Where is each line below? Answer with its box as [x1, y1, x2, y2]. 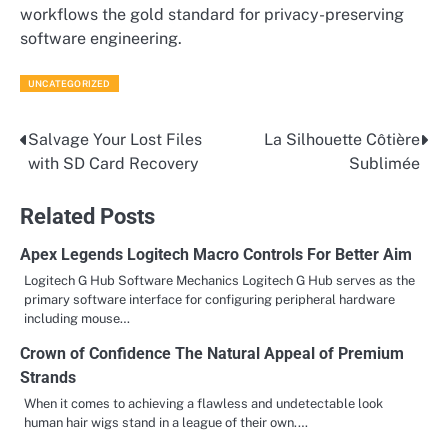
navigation [19, 166, 131, 195]
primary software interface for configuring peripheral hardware [24, 291, 395, 307]
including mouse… [24, 310, 130, 326]
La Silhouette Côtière [264, 129, 420, 149]
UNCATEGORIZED [28, 78, 111, 90]
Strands [20, 367, 76, 387]
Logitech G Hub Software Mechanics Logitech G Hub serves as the [24, 272, 415, 288]
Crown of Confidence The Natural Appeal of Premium [20, 343, 404, 363]
